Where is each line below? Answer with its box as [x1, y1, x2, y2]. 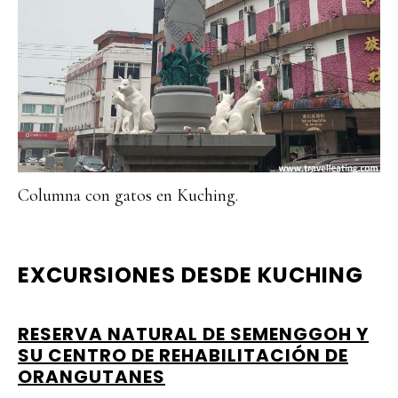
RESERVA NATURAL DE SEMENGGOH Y [18, 322, 369, 346]
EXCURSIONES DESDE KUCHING [18, 260, 363, 290]
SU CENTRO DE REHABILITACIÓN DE [18, 343, 348, 368]
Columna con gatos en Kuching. [18, 185, 238, 206]
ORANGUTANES [18, 364, 165, 389]
